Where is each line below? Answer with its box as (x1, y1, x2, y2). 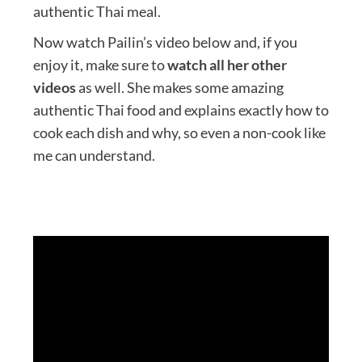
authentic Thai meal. (32, 2, 161, 21)
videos (32, 78, 76, 97)
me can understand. (32, 146, 155, 165)
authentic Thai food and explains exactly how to (32, 101, 329, 120)
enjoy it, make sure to (32, 56, 167, 74)
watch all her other (166, 56, 287, 74)
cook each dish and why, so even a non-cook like (32, 124, 326, 142)
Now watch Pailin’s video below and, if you (32, 33, 297, 52)
